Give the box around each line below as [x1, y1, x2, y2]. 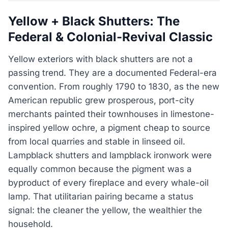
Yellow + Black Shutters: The [8, 14, 180, 29]
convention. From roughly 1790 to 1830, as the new [8, 81, 219, 92]
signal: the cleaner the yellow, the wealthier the [8, 205, 202, 215]
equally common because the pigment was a [8, 163, 192, 174]
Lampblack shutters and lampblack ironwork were [8, 150, 212, 160]
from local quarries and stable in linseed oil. [8, 136, 185, 147]
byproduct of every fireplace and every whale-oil [8, 177, 209, 188]
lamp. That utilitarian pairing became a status [8, 191, 193, 202]
